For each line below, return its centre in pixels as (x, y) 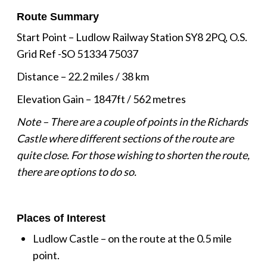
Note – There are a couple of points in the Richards (132, 121)
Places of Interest (61, 218)
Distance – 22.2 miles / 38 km (83, 76)
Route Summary (58, 16)
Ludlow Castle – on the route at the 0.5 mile (132, 238)
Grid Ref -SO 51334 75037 (77, 53)
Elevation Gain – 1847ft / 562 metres (101, 99)
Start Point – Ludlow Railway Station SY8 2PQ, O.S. (132, 37)
